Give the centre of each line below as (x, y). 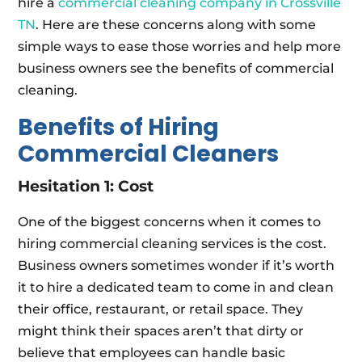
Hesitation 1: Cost (86, 187)
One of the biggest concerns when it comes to (170, 222)
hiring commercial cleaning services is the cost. (173, 244)
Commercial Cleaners (149, 154)
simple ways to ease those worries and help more (180, 47)
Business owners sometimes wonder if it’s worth (177, 266)
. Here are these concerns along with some (176, 25)
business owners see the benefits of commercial (176, 69)
